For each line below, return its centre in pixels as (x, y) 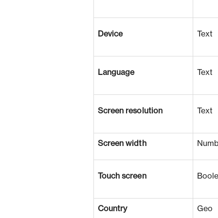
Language (116, 73)
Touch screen (122, 176)
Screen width (122, 144)
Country (112, 209)
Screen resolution (130, 111)
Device (110, 34)
